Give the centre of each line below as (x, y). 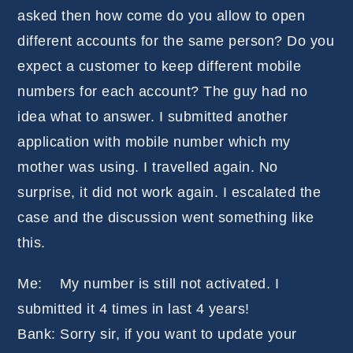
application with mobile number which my (154, 142)
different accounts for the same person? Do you (176, 41)
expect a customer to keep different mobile (160, 67)
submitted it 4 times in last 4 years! (134, 309)
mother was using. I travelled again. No (148, 167)
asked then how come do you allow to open (162, 16)
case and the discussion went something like (166, 218)
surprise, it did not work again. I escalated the (169, 193)
